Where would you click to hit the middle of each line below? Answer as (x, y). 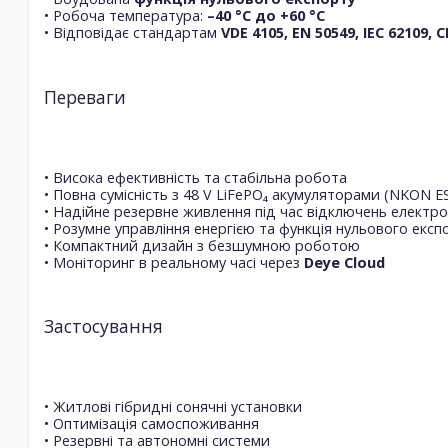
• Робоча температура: (125, 16)
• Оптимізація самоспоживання (151, 424)
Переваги (85, 96)
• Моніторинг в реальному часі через (174, 262)
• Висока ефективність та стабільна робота (195, 177)
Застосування (103, 326)
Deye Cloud (344, 262)
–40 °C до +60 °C (266, 16)
